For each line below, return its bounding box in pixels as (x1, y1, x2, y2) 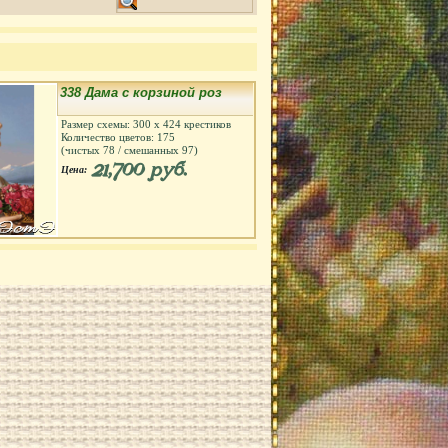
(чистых (61, 144, 103, 156)
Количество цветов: (61, 131, 157, 143)
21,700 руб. (91, 158, 186, 183)
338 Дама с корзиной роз (60, 85, 222, 100)
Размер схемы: (61, 118, 133, 130)
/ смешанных (115, 144, 182, 156)
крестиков (181, 118, 231, 130)
